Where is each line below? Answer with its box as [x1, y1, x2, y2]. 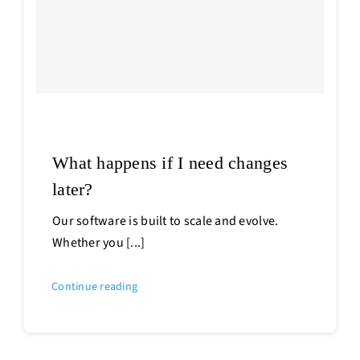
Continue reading [51, 278, 138, 295]
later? [51, 178, 93, 199]
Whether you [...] [51, 233, 145, 252]
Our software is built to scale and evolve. [51, 211, 279, 230]
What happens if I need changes [51, 152, 288, 173]
